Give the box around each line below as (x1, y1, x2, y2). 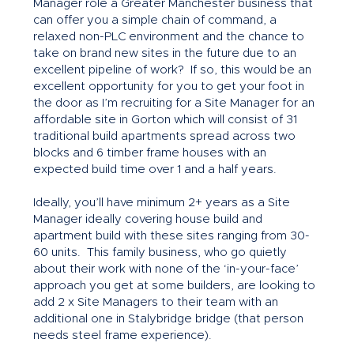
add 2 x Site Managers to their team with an (32, 296, 278, 309)
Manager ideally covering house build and (32, 213, 262, 226)
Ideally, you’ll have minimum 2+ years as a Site (32, 197, 290, 209)
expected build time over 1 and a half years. (32, 164, 277, 176)
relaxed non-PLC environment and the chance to (32, 31, 304, 43)
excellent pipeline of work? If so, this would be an (32, 64, 311, 77)
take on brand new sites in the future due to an (32, 47, 296, 60)
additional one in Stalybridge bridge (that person (32, 313, 303, 326)
